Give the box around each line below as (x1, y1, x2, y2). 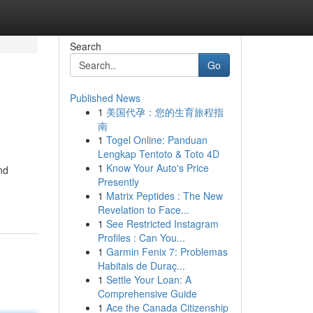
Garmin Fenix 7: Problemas (105, 245, 228, 259)
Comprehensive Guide (97, 286, 197, 300)
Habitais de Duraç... (97, 259, 185, 272)
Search (69, 39, 101, 53)
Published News (69, 91, 140, 105)
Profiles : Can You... (97, 231, 185, 245)
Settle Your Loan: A (105, 272, 191, 286)
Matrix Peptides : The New (105, 189, 223, 203)
